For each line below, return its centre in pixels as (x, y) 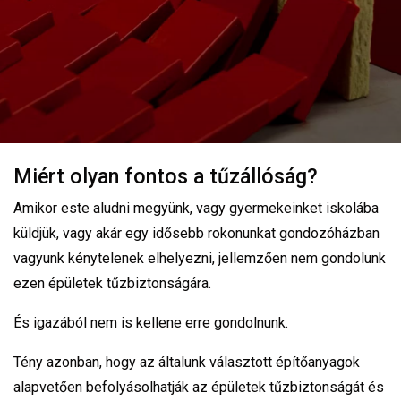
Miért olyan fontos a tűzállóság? (166, 176)
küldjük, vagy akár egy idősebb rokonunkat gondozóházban (196, 233)
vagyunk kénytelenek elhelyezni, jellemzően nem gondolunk (200, 258)
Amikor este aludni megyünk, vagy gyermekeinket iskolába (196, 208)
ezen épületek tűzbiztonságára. (112, 283)
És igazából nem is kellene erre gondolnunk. (151, 322)
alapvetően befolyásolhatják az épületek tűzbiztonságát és (199, 387)
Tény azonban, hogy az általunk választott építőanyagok (187, 362)
